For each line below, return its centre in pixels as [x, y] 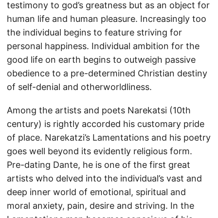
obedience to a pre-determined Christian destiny [107, 73]
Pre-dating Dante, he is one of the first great [99, 165]
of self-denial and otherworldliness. [79, 87]
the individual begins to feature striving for [94, 32]
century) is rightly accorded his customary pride [106, 124]
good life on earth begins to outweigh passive [101, 60]
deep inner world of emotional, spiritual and [96, 192]
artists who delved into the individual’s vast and [104, 178]
